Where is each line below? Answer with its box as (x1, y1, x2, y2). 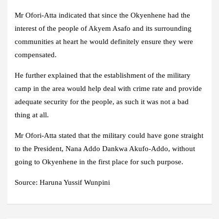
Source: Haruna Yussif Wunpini (15, 178, 110, 187)
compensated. (15, 51, 57, 59)
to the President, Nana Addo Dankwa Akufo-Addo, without (15, 145, 195, 153)
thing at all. (15, 111, 49, 119)
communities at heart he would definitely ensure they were (15, 38, 193, 46)
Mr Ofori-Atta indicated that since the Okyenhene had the (15, 11, 190, 20)
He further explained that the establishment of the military (15, 71, 191, 80)
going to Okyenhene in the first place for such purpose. (15, 158, 183, 166)
